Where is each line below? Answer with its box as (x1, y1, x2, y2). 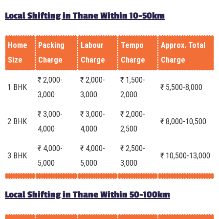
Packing (38, 40, 65, 50)
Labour (81, 40, 104, 50)
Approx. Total (161, 40, 205, 50)
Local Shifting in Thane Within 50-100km (5, 189, 170, 200)
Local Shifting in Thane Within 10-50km (5, 10, 165, 21)
